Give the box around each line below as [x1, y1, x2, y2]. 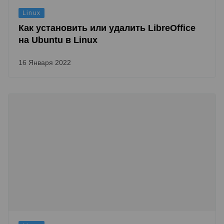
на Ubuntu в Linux [18, 35, 97, 45]
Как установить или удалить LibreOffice [18, 23, 195, 33]
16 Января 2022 [18, 58, 71, 66]
